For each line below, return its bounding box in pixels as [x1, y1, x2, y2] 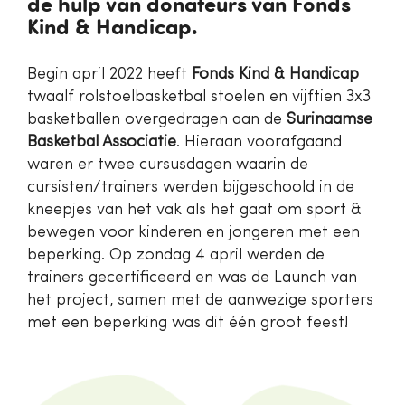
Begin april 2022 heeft [27, 66, 192, 82]
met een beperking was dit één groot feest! [27, 315, 348, 331]
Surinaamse [287, 111, 372, 127]
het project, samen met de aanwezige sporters [27, 292, 373, 308]
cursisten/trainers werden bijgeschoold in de [27, 179, 354, 195]
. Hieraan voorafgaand [176, 134, 342, 150]
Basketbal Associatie [27, 134, 176, 150]
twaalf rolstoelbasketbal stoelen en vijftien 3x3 [27, 89, 371, 105]
